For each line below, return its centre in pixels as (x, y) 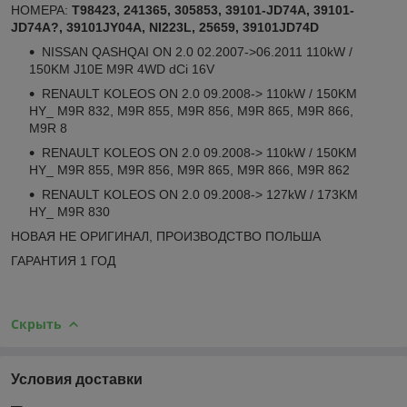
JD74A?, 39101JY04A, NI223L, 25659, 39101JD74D (165, 27)
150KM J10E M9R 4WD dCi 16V (122, 69)
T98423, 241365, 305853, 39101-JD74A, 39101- (213, 10)
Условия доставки (77, 379)
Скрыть (36, 323)
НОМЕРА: (41, 10)
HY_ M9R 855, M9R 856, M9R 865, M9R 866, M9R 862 (189, 169)
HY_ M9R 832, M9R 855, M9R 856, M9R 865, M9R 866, (191, 110)
